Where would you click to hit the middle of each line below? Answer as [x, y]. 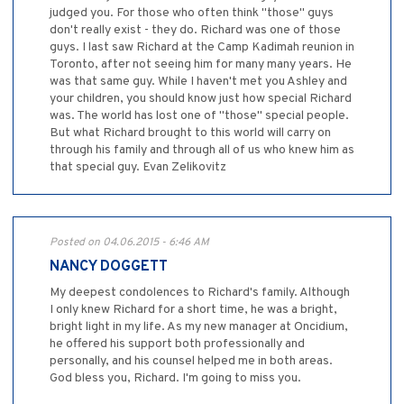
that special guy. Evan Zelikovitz [138, 168]
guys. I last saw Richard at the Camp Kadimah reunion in [202, 48]
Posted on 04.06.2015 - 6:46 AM [129, 243]
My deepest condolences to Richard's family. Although [200, 293]
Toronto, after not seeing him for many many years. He [201, 65]
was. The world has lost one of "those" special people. [199, 116]
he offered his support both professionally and [177, 344]
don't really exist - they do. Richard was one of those [195, 31]
